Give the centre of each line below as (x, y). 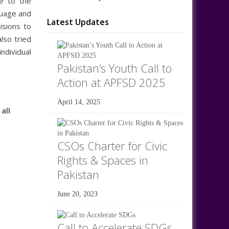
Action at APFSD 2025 (111, 82)
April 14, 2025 (78, 102)
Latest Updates (78, 22)
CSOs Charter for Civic (112, 145)
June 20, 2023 (77, 194)
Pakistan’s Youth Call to (114, 68)
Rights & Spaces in (102, 160)
